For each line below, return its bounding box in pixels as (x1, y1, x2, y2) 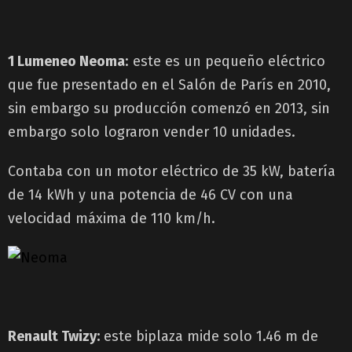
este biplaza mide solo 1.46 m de (100, 327, 318, 345)
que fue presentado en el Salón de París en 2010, (8, 75, 331, 93)
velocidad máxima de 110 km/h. (8, 209, 215, 227)
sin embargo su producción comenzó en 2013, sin (8, 99, 330, 117)
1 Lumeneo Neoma (8, 52, 125, 70)
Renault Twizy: (8, 327, 100, 345)
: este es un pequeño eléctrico (125, 52, 325, 70)
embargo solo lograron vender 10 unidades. (8, 123, 295, 141)
